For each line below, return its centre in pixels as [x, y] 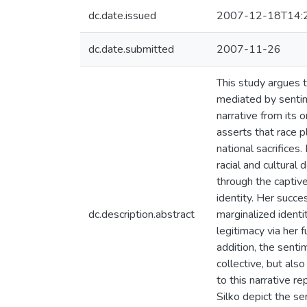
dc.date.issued [122, 16]
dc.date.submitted [131, 49]
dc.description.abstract [142, 214]
